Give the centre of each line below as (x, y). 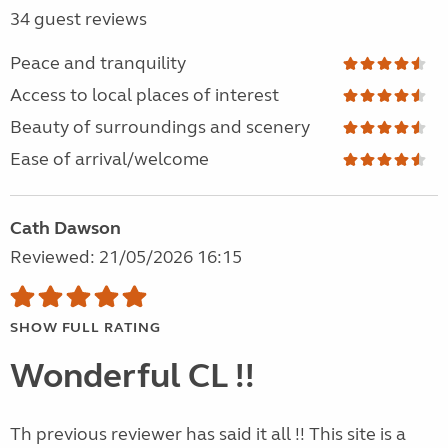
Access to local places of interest (144, 95)
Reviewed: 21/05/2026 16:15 (126, 257)
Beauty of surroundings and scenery (160, 127)
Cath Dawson (65, 228)
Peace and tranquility (98, 63)
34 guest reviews (78, 19)
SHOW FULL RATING (85, 328)
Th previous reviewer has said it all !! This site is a (208, 434)
